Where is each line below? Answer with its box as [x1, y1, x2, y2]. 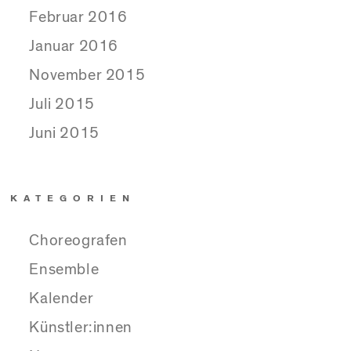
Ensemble [29, 261, 100, 277]
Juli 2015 [29, 96, 95, 113]
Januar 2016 [29, 38, 119, 55]
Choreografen [29, 232, 128, 248]
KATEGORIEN [10, 194, 136, 204]
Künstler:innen [29, 319, 132, 335]
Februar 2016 [29, 9, 128, 26]
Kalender [29, 290, 94, 306]
